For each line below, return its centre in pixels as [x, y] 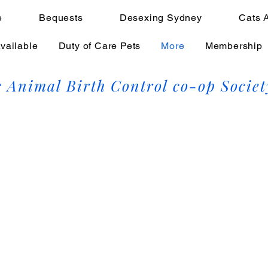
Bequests [61, 18]
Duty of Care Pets [100, 46]
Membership [234, 46]
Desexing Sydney [161, 18]
